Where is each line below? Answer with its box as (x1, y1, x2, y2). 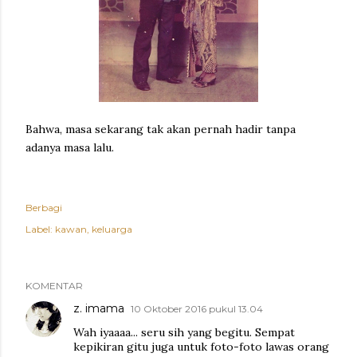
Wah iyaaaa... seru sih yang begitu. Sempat (73, 325, 295, 339)
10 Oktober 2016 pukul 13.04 (131, 303, 263, 315)
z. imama (73, 301, 124, 316)
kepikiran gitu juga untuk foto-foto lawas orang (73, 339, 329, 354)
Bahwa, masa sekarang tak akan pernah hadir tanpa (25, 122, 296, 136)
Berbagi (25, 202, 62, 214)
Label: (25, 223, 53, 235)
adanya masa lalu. (25, 140, 114, 155)
